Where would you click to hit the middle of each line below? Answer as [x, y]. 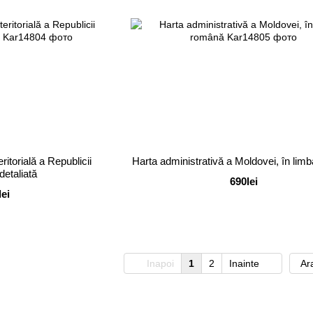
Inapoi [159, 263]
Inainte [246, 263]
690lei [243, 181]
